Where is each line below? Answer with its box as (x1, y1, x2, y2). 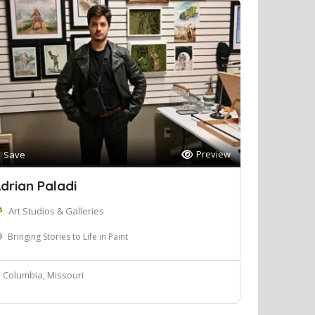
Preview (196, 148, 231, 160)
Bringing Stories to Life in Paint (7, 231, 128, 243)
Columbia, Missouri (2, 269, 84, 281)
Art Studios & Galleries (8, 205, 104, 217)
